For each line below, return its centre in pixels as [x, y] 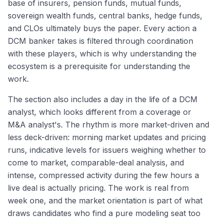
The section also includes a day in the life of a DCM [103, 100]
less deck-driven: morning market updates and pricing [107, 137]
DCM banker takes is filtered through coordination [100, 41]
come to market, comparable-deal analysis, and [96, 163]
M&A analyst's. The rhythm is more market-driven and [109, 125]
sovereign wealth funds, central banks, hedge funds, [105, 16]
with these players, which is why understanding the [102, 54]
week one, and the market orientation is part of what [105, 201]
